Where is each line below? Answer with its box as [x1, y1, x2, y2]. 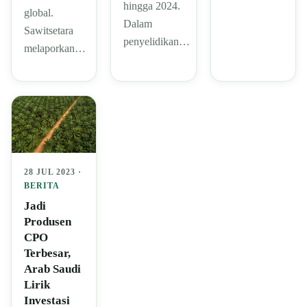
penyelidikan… [123, 36, 191, 48]
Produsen [24, 214, 71, 228]
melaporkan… [24, 42, 86, 55]
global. [24, 7, 53, 19]
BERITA [24, 180, 60, 191]
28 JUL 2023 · [24, 167, 82, 177]
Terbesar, [24, 246, 71, 260]
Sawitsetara [24, 25, 73, 37]
